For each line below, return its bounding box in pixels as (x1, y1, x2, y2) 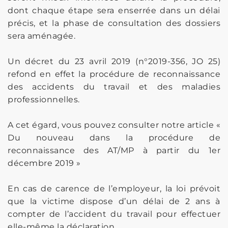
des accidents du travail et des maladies (8, 81, 220, 92)
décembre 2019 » (8, 158, 81, 168)
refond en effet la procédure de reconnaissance (8, 69, 220, 79)
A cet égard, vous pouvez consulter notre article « (8, 120, 220, 130)
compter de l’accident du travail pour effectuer (8, 209, 220, 219)
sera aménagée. (8, 31, 75, 41)
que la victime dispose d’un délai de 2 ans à (8, 196, 220, 206)
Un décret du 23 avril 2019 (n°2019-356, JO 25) (8, 56, 220, 66)
